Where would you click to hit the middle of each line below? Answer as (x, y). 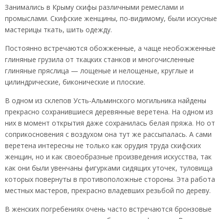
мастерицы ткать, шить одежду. (58, 30)
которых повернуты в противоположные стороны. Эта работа (110, 179)
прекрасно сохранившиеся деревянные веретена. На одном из (109, 112)
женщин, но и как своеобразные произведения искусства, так (108, 157)
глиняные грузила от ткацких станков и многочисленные (100, 59)
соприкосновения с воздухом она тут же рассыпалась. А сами (108, 134)
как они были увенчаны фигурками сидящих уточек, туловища (109, 168)
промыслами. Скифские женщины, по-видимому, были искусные (111, 18)
